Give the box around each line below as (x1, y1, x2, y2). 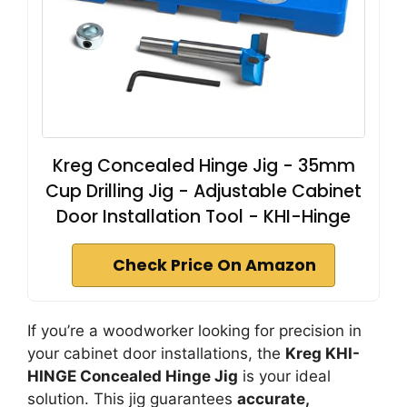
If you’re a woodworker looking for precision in (27, 322, 362, 340)
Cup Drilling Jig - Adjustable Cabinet (45, 179, 362, 203)
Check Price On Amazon (113, 254, 316, 276)
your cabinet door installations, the (27, 344, 285, 362)
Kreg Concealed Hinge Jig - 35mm (52, 154, 355, 178)
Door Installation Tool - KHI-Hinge (56, 204, 351, 229)
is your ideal (238, 367, 331, 385)
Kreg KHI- (285, 344, 360, 362)
